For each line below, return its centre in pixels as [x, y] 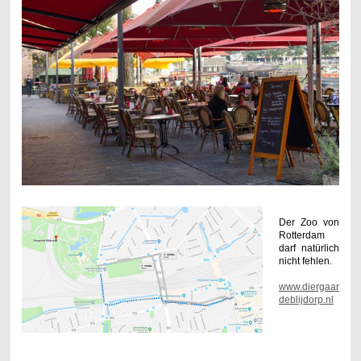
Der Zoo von [309, 223]
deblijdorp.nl [306, 300]
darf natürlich [309, 249]
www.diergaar [309, 287]
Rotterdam [301, 236]
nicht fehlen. [306, 261]
